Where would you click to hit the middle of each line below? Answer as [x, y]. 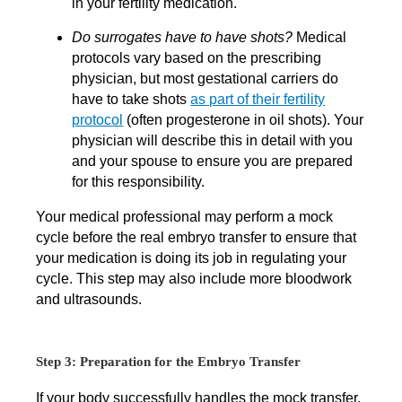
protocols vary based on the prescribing [197, 58]
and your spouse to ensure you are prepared [213, 162]
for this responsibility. [139, 182]
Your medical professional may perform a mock [185, 217]
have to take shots [131, 100]
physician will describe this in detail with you [213, 141]
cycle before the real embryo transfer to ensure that [197, 238]
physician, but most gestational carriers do [205, 79]
